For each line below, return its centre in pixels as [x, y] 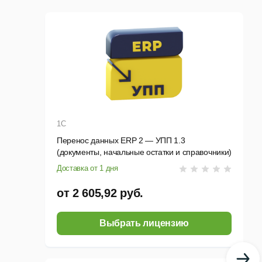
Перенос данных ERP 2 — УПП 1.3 [121, 141]
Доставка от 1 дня [87, 168]
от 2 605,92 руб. [100, 193]
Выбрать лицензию [144, 223]
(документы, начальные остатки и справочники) [144, 152]
